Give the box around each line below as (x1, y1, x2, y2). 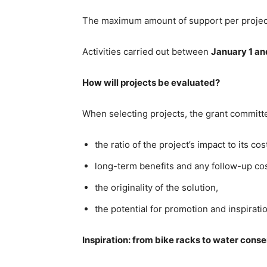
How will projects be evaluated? (82, 76, 220, 88)
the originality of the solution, (95, 181, 218, 193)
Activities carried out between (82, 45, 211, 57)
